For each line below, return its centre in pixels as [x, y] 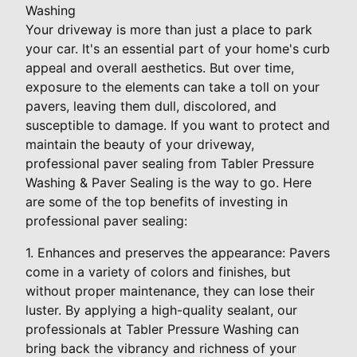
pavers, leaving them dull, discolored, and [151, 106]
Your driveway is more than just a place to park [169, 30]
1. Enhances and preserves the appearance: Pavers [178, 253]
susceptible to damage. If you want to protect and [178, 126]
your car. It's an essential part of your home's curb [178, 49]
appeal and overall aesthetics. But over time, [160, 68]
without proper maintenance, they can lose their [170, 291]
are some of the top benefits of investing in [157, 202]
